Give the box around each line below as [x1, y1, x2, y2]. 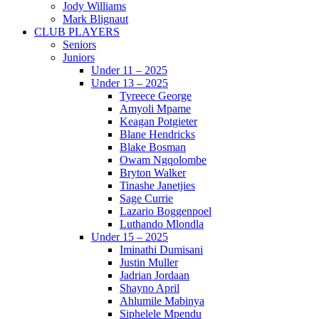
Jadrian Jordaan [120, 269, 189, 282]
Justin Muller [120, 256, 178, 269]
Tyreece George [120, 90, 192, 103]
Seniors [63, 38, 96, 51]
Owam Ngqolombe [120, 154, 206, 167]
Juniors [63, 51, 95, 64]
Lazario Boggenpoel [120, 205, 211, 218]
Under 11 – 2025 [91, 64, 167, 77]
